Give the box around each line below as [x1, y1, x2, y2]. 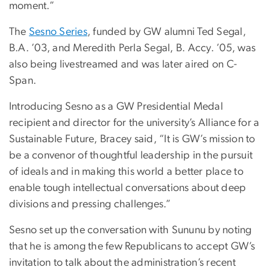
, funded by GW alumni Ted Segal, [87, 26, 246, 37]
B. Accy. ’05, [176, 42, 236, 54]
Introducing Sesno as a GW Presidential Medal [9, 101, 223, 112]
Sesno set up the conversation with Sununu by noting [9, 224, 252, 236]
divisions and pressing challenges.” [9, 198, 171, 210]
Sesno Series [29, 26, 87, 37]
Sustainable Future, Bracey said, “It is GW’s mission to [9, 133, 256, 145]
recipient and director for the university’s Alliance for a [9, 117, 260, 128]
